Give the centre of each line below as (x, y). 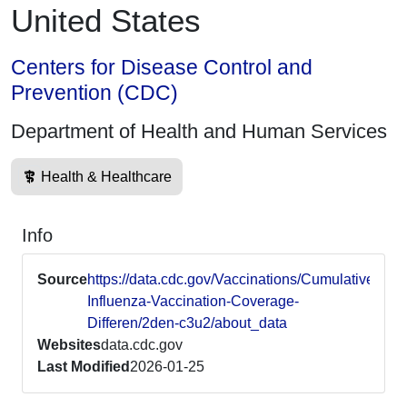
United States (106, 20)
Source (62, 279)
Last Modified (84, 367)
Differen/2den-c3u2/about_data (187, 323)
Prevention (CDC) (94, 93)
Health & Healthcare (106, 177)
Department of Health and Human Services (199, 131)
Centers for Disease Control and (162, 67)
